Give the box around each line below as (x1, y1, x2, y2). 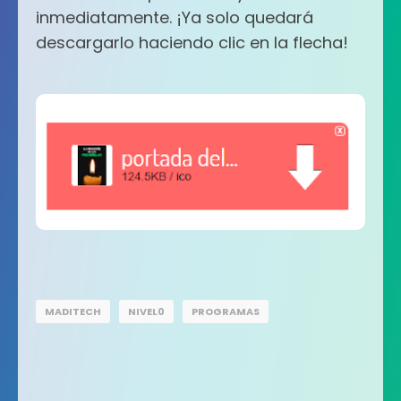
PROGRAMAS (192, 303, 260, 319)
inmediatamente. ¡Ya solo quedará (36, 6, 313, 30)
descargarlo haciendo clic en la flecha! (36, 31, 348, 55)
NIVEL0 (128, 303, 165, 319)
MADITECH (45, 303, 101, 319)
